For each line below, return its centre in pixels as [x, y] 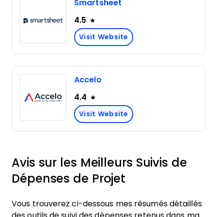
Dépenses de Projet [69, 178]
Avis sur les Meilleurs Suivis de [99, 163]
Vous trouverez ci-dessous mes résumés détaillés [107, 204]
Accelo [88, 80]
